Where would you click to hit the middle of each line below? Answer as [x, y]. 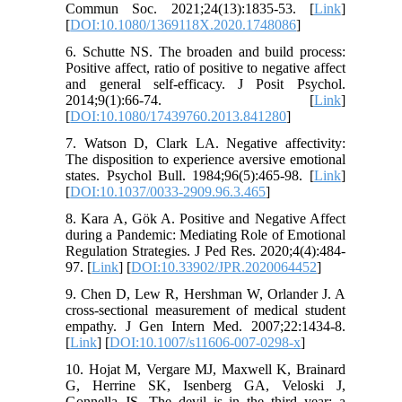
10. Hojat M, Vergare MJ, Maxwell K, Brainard [205, 370]
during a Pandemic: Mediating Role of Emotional [205, 235]
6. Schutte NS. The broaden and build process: [205, 52]
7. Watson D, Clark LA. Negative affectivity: [205, 144]
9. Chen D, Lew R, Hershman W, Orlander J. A [205, 294]
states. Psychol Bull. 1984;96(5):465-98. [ [190, 176]
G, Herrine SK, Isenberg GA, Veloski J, [205, 386]
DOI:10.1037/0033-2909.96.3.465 [168, 192]
